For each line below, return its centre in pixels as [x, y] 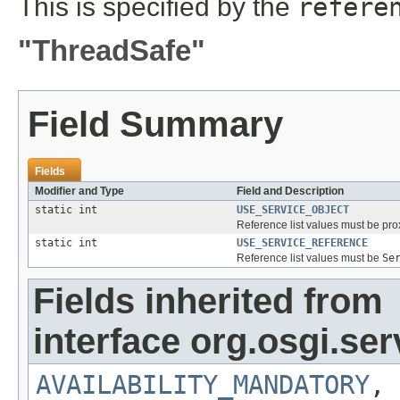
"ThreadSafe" [112, 50]
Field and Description [290, 191]
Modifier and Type [79, 191]
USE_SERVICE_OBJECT [293, 209]
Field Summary [155, 124]
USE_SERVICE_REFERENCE [302, 242]
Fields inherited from [208, 300]
